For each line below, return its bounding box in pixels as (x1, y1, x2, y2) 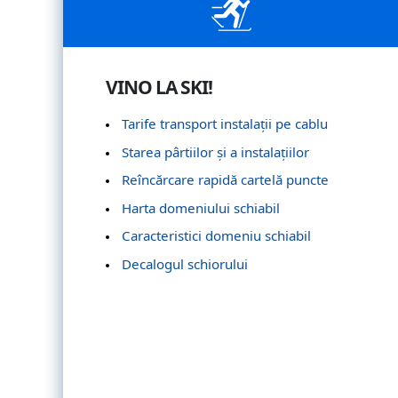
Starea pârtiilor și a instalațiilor (121, 142, 309, 161)
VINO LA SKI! (106, 74, 212, 99)
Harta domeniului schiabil (121, 198, 280, 217)
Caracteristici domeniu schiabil (121, 227, 311, 245)
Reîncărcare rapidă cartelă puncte (121, 171, 329, 189)
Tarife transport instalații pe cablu (121, 114, 328, 132)
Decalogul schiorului (121, 254, 248, 273)
